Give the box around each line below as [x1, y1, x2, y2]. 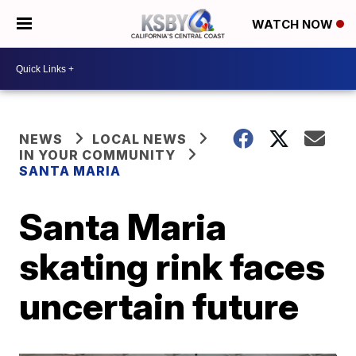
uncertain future [19, 284, 300, 328]
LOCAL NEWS [92, 131, 188, 147]
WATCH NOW [252, 17, 336, 33]
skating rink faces [19, 244, 326, 288]
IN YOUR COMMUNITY [19, 147, 176, 163]
